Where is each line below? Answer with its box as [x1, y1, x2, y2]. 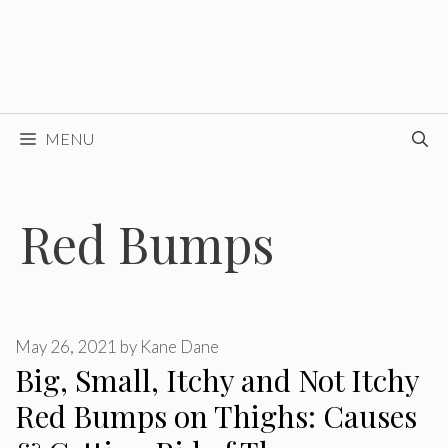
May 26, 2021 [15, 336, 117, 358]
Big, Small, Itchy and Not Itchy [15, 360, 419, 401]
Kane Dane [140, 336, 219, 358]
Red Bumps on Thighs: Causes [15, 396, 424, 437]
